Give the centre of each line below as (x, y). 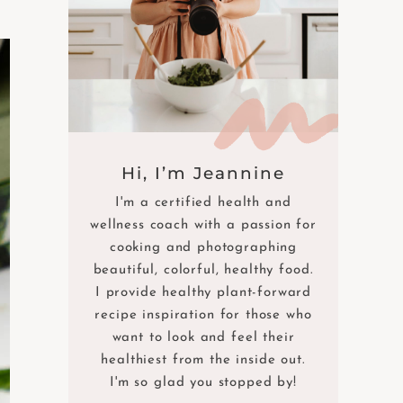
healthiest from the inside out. (203, 361)
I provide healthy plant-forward (203, 293)
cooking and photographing (203, 248)
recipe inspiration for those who (203, 316)
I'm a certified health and (203, 203)
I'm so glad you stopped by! (203, 383)
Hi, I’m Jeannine (203, 174)
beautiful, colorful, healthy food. (203, 271)
